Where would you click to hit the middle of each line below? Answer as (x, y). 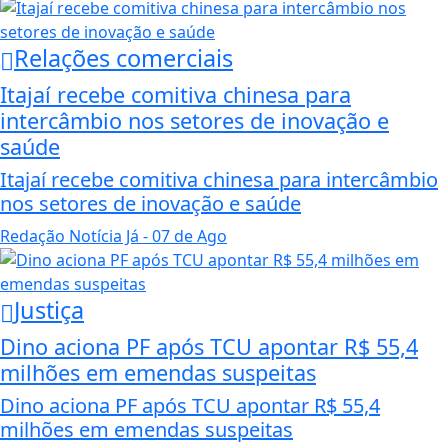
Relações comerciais (123, 57)
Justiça (49, 309)
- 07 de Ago (183, 235)
